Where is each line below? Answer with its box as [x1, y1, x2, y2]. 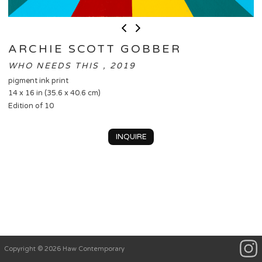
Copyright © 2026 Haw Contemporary [4, 244, 125, 253]
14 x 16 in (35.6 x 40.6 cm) [8, 88, 101, 98]
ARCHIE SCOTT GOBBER [8, 42, 181, 56]
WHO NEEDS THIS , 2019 [8, 60, 136, 71]
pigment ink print [8, 76, 68, 86]
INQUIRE [115, 132, 147, 142]
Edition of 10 [8, 101, 54, 111]
